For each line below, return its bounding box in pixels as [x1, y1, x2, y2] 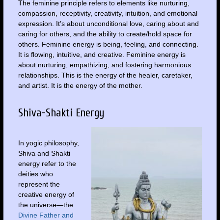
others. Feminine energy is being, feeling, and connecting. [18, 40, 198, 48]
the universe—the [18, 201, 73, 209]
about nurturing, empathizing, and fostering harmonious [18, 60, 191, 69]
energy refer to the [18, 160, 76, 168]
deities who [18, 170, 53, 178]
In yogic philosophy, [18, 139, 79, 147]
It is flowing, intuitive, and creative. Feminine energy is [18, 50, 186, 58]
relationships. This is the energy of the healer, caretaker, [18, 71, 192, 79]
